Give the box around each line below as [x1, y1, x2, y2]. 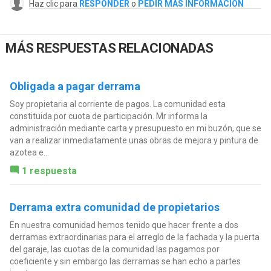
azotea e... [9, 148, 49, 158]
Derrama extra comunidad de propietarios [9, 201, 220, 214]
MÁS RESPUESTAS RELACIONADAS [5, 41, 214, 56]
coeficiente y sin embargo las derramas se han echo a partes [9, 256, 241, 267]
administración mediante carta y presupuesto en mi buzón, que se [9, 123, 261, 134]
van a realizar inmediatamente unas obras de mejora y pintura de [9, 135, 258, 146]
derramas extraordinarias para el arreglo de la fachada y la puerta [9, 232, 260, 243]
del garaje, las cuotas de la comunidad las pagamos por [9, 244, 220, 255]
